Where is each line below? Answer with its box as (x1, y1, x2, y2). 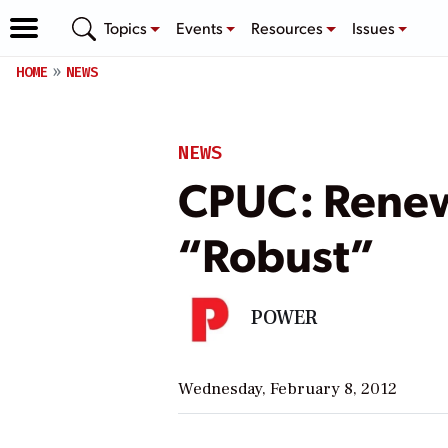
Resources (251, 16, 327, 38)
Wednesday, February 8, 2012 (177, 377, 397, 400)
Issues (351, 16, 398, 38)
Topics (104, 16, 150, 38)
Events (175, 16, 226, 38)
